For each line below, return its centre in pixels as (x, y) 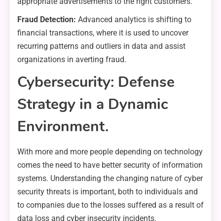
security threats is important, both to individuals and (108, 192)
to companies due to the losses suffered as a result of (110, 205)
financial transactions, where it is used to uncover (103, 33)
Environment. (63, 127)
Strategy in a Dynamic (93, 105)
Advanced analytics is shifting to (135, 20)
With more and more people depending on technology (110, 152)
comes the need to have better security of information (110, 165)
